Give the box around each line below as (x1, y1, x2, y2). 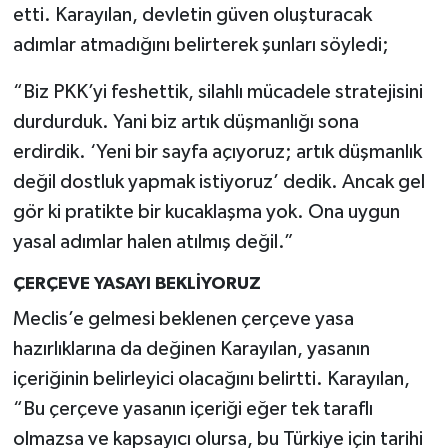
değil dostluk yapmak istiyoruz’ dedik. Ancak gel (12, 172, 425, 193)
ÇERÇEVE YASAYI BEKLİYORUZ (12, 275, 261, 294)
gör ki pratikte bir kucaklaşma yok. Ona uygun (12, 202, 400, 223)
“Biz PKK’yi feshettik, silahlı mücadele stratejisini (12, 82, 423, 103)
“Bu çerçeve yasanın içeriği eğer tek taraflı (12, 398, 373, 419)
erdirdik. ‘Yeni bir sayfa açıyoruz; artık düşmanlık (12, 142, 422, 163)
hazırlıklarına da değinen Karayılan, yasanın (12, 338, 370, 359)
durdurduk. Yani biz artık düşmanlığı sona (12, 112, 359, 133)
